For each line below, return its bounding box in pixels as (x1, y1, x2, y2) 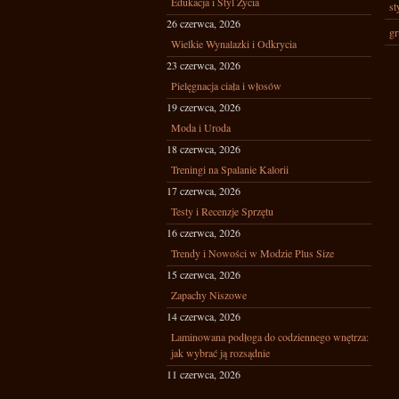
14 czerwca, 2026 (167, 309, 240, 323)
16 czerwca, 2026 (167, 225, 240, 240)
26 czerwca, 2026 (167, 16, 240, 30)
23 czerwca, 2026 (167, 58, 240, 72)
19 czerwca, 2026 (167, 100, 240, 114)
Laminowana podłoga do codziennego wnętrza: (171, 330, 369, 344)
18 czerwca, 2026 (167, 142, 240, 156)
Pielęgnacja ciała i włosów (171, 78, 281, 93)
